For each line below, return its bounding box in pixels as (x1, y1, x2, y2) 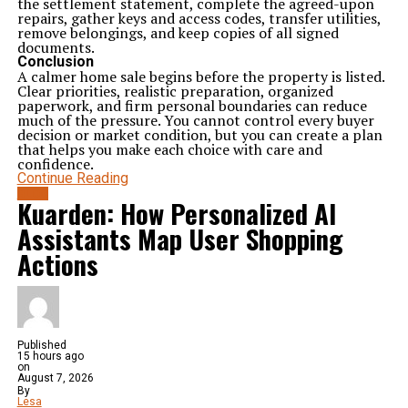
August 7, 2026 (16, 372, 94, 384)
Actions (16, 245, 98, 283)
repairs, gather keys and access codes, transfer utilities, (16, 8, 381, 28)
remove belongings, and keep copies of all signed (16, 23, 339, 43)
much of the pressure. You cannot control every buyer (16, 110, 374, 130)
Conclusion (16, 53, 94, 70)
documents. (16, 37, 95, 57)
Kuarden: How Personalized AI (16, 194, 336, 232)
